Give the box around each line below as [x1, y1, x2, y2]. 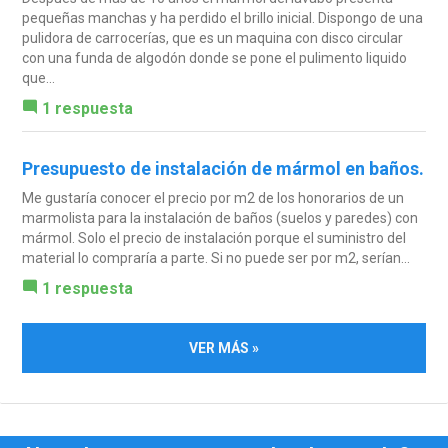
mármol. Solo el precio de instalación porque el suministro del [21, 229, 406, 246]
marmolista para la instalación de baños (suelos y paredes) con [21, 209, 418, 226]
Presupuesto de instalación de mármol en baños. [21, 157, 424, 179]
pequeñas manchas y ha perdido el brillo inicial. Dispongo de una [21, 9, 423, 26]
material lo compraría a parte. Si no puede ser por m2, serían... [21, 249, 410, 266]
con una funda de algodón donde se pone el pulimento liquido [21, 49, 407, 66]
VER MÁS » [189, 339, 259, 356]
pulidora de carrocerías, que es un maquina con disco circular [21, 29, 403, 46]
